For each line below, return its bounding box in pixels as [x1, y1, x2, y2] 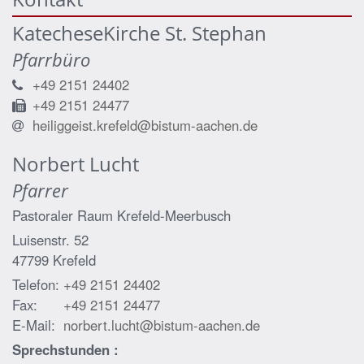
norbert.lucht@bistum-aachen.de [63, 314, 260, 335]
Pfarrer [12, 178, 68, 202]
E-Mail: [12, 314, 55, 335]
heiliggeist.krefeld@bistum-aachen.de [32, 115, 258, 135]
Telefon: [12, 274, 59, 294]
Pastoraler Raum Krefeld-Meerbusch [12, 205, 231, 225]
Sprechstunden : [12, 339, 119, 359]
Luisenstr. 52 [12, 229, 89, 249]
